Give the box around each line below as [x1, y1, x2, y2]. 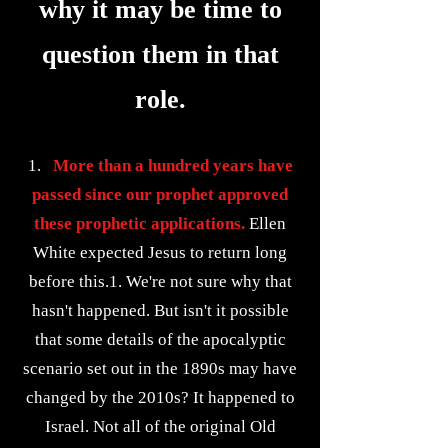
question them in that [41, 40, 279, 69]
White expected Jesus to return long [33, 243, 287, 262]
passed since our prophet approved [32, 185, 288, 204]
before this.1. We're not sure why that [28, 272, 292, 291]
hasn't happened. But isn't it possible [31, 301, 289, 320]
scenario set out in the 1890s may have [23, 359, 297, 378]
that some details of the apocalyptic [34, 330, 286, 349]
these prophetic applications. [34, 214, 245, 233]
